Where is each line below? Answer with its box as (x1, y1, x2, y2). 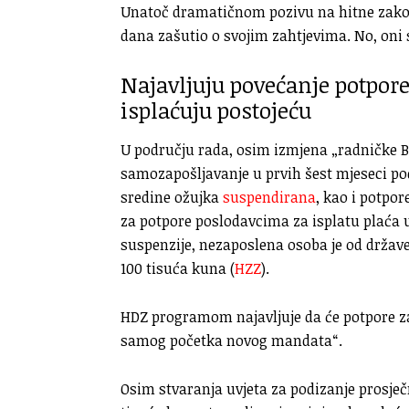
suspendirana (223, 186, 316, 207)
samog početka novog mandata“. (121, 330, 342, 351)
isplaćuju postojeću (121, 94, 311, 125)
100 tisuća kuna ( (121, 257, 235, 278)
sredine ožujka (121, 186, 223, 207)
